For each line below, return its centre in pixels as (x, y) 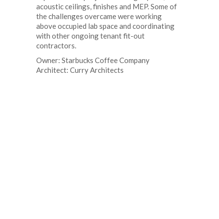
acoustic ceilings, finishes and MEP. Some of (107, 6)
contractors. (56, 45)
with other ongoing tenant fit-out (90, 36)
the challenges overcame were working (99, 16)
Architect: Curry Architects (80, 70)
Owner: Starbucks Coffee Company (93, 60)
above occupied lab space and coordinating (105, 26)
